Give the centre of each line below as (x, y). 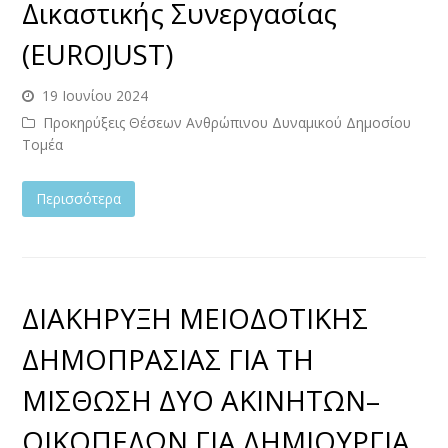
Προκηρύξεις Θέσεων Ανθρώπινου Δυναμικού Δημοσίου (227, 122)
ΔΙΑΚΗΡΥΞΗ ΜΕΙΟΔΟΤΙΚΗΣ (195, 317)
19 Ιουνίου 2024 (95, 95)
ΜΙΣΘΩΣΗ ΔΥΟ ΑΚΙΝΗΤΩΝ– (201, 399)
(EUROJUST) (98, 53)
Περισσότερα (79, 198)
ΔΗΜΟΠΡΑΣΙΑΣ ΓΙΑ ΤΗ (168, 358)
